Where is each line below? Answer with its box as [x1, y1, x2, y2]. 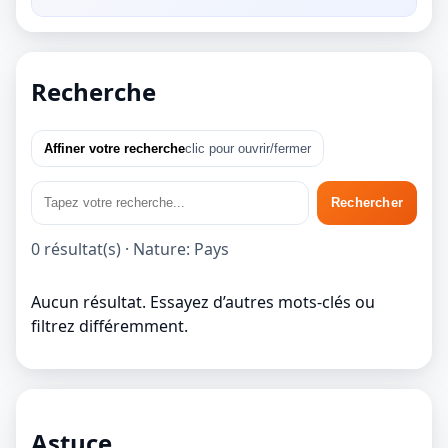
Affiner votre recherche [44, 140, 185, 156]
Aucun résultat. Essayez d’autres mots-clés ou [31, 290, 375, 313]
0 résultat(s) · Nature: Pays [31, 237, 229, 260]
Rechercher [331, 195, 403, 211]
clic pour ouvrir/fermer [185, 140, 311, 156]
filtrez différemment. [31, 314, 188, 337]
